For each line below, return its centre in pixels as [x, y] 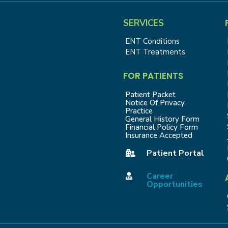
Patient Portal [175, 153]
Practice [139, 111]
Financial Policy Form [161, 127]
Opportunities [174, 184]
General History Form [162, 119]
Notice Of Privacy [155, 103]
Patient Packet [150, 95]
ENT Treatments [155, 52]
